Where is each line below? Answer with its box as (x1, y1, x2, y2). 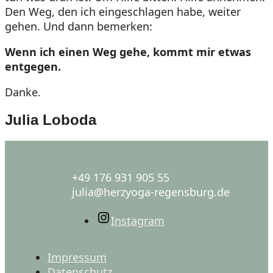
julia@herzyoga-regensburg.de (72, 184, 230, 199)
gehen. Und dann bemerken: (5, 18, 152, 34)
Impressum (48, 249, 107, 264)
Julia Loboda (5, 111, 96, 128)
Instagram (111, 213, 165, 228)
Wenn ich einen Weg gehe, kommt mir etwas (5, 44, 251, 59)
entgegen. (5, 58, 61, 74)
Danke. (5, 84, 41, 99)
